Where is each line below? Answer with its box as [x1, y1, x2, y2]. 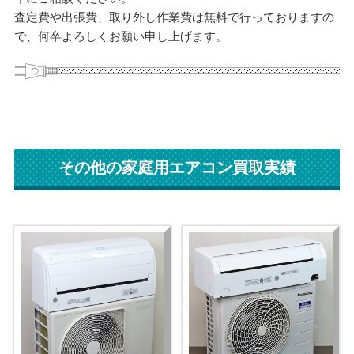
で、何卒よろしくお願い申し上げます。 [13, 28, 228, 43]
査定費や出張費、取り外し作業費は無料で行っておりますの [13, 9, 334, 24]
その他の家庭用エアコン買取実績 [58, 159, 296, 177]
